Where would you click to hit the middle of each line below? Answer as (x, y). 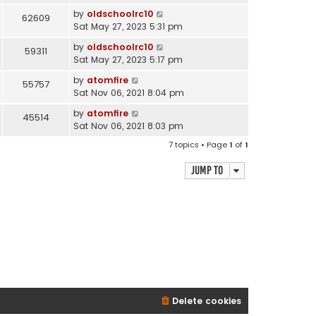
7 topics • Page (199, 144)
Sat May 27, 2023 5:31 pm (128, 26)
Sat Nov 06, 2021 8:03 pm (128, 126)
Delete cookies (207, 301)
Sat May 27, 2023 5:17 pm (128, 59)
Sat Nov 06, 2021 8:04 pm (129, 92)
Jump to (207, 170)
